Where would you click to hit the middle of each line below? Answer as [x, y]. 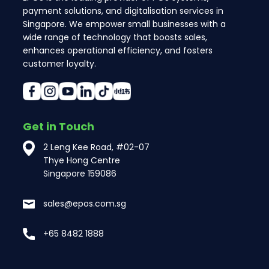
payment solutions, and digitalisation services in [123, 11]
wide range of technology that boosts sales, [115, 37]
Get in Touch [59, 126]
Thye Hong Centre [82, 160]
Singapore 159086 [80, 173]
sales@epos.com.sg [85, 204]
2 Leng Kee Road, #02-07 [96, 147]
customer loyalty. [59, 63]
